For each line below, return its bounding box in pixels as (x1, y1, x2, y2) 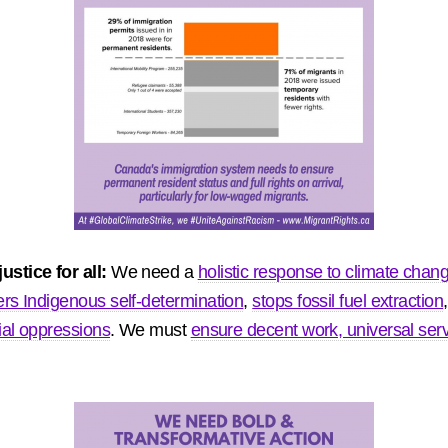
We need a (111, 262, 198, 282)
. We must (110, 320, 191, 340)
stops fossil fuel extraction (252, 291, 444, 311)
